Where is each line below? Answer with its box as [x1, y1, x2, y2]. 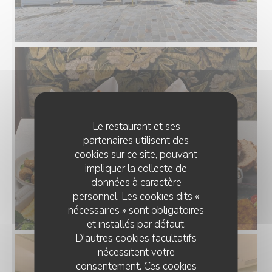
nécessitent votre [97, 245, 175, 259]
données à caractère [90, 175, 182, 189]
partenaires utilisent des [83, 133, 189, 148]
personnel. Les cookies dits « [73, 189, 199, 203]
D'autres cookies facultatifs [75, 231, 197, 245]
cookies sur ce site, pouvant [75, 147, 197, 161]
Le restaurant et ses [92, 119, 180, 134]
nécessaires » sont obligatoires [68, 203, 204, 217]
